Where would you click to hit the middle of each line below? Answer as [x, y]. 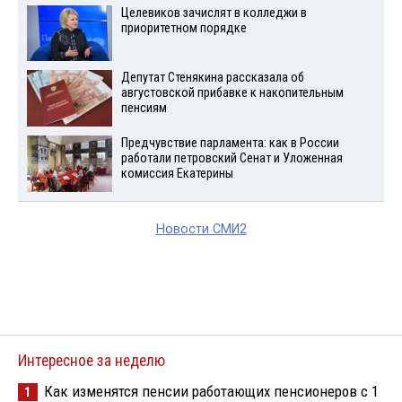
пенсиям [144, 109]
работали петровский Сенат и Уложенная [232, 159]
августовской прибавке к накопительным [232, 93]
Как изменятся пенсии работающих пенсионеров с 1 [211, 391]
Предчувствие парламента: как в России [230, 144]
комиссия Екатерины [177, 174]
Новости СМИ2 [201, 229]
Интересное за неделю [92, 361]
